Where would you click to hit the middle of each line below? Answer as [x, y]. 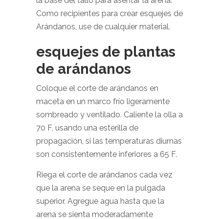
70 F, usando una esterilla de [87, 128]
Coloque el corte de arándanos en [97, 88]
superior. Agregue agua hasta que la [100, 201]
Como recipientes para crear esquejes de [109, 13]
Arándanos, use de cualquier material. [103, 27]
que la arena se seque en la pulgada [101, 188]
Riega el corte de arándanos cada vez [104, 175]
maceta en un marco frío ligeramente [103, 101]
